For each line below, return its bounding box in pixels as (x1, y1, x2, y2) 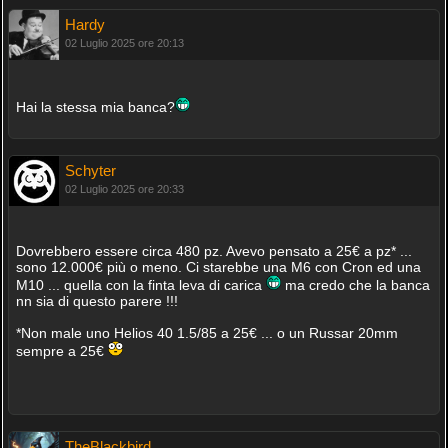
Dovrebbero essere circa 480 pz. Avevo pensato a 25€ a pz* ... (15, 243, 412, 259)
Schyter (64, 162, 116, 179)
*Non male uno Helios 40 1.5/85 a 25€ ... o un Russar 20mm (15, 325, 398, 341)
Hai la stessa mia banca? (15, 99, 175, 115)
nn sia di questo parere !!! (15, 293, 178, 309)
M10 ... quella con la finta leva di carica (15, 277, 266, 293)
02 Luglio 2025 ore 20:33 (64, 183, 184, 195)
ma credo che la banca (280, 277, 430, 293)
